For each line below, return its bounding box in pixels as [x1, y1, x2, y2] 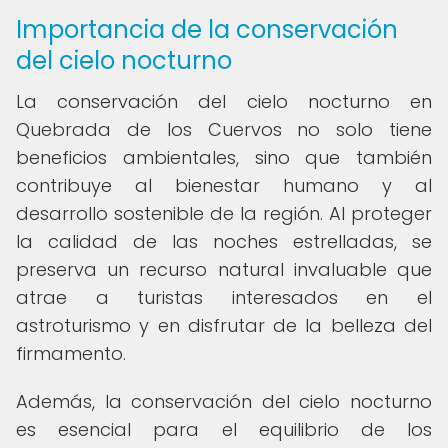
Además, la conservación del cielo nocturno [16, 389, 432, 414]
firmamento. [16, 341, 126, 366]
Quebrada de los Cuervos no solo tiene [16, 117, 432, 142]
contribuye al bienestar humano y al [16, 173, 432, 198]
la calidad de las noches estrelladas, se [16, 229, 432, 254]
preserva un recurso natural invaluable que [16, 257, 432, 282]
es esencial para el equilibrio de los [16, 417, 432, 442]
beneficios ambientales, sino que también [16, 145, 432, 170]
